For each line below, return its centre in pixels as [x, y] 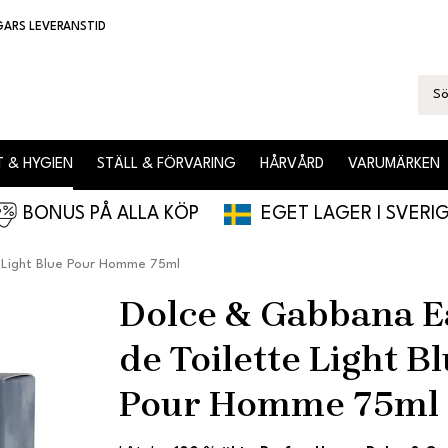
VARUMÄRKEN [394, 165]
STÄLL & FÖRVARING [166, 165]
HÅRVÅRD [292, 165]
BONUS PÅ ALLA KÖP [120, 213]
